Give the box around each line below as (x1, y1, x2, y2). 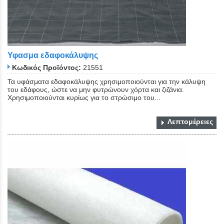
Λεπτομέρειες (167, 117, 213, 126)
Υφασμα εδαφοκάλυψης (7, 51, 98, 60)
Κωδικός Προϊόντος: (12, 63, 81, 72)
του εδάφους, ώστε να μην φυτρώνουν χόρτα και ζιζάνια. (7, 85, 184, 94)
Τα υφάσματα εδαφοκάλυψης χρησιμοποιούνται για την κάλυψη (7, 77, 205, 86)
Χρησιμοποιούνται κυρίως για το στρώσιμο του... (7, 93, 160, 102)
